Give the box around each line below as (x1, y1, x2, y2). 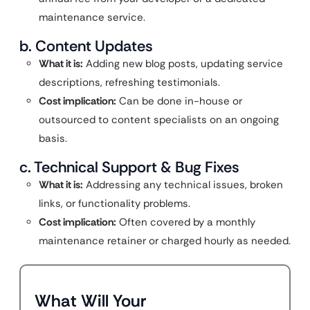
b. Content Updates (19, 36, 153, 56)
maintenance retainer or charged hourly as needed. (39, 234, 291, 248)
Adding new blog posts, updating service (83, 57, 283, 71)
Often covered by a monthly (116, 215, 255, 229)
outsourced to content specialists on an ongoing (39, 113, 279, 127)
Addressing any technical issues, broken (83, 178, 283, 192)
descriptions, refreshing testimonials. (39, 75, 220, 89)
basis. (39, 131, 67, 145)
